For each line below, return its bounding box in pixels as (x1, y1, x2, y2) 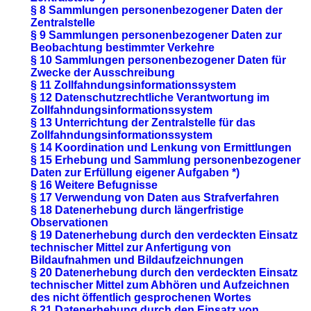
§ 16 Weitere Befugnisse (31, 178, 158, 191)
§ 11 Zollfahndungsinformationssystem (31, 78, 237, 91)
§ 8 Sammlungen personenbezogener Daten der (31, 3, 283, 16)
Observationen (31, 216, 109, 228)
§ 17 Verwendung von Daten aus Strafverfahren (31, 191, 280, 203)
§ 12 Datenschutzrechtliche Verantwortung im (31, 91, 270, 103)
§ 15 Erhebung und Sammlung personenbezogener (31, 153, 301, 166)
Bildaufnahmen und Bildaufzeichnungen (31, 253, 244, 266)
